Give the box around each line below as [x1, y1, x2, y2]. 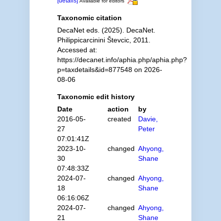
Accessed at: [57, 45, 97, 54]
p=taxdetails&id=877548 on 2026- [57, 65, 162, 74]
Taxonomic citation [57, 13, 122, 22]
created [108, 114, 132, 123]
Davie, [138, 114, 158, 123]
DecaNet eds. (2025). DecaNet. [57, 26, 155, 34]
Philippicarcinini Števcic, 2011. [57, 36, 150, 44]
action [108, 105, 129, 113]
